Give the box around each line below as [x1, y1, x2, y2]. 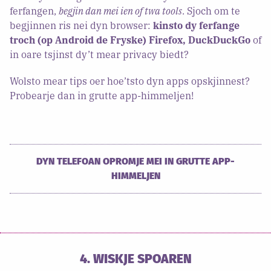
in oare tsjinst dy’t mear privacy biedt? [10, 48, 189, 60]
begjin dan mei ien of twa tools [59, 4, 182, 17]
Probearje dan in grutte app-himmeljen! [10, 89, 194, 102]
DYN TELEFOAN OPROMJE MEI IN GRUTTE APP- [36, 155, 235, 167]
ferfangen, [10, 4, 59, 17]
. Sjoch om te [182, 4, 240, 17]
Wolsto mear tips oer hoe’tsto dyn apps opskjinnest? [10, 74, 250, 87]
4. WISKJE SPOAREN [79, 250, 192, 267]
